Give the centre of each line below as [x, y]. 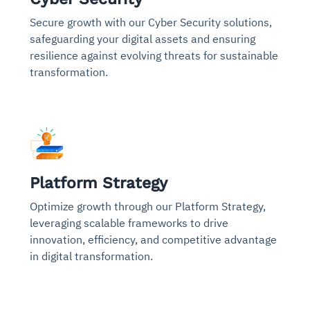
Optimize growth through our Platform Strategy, [148, 206]
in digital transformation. [91, 256]
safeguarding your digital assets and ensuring [143, 38]
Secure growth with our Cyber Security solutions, [151, 22]
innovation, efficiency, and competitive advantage [153, 239]
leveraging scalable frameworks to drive [129, 222]
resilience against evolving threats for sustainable [154, 55]
